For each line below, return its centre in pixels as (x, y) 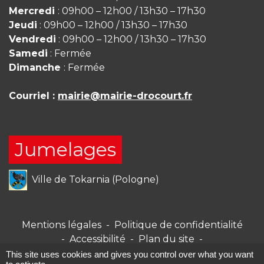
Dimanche (36, 67)
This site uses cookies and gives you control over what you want (130, 254)
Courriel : (33, 95)
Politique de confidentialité (178, 225)
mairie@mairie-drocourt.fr (125, 95)
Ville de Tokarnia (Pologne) (95, 179)
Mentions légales (61, 225)
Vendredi (32, 39)
